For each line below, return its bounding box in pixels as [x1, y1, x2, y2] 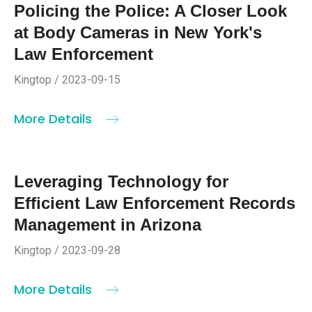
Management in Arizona [14, 214, 201, 234]
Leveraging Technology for [14, 171, 228, 191]
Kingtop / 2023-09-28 [14, 243, 120, 257]
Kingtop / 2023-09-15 [14, 72, 120, 86]
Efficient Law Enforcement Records [14, 193, 295, 212]
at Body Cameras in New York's [14, 22, 262, 42]
